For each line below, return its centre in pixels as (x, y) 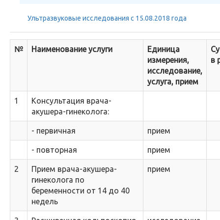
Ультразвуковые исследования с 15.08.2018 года (107, 18)
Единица (164, 49)
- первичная (54, 131)
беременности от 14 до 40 (81, 191)
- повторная (54, 150)
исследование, (175, 71)
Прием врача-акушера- (74, 169)
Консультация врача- (71, 101)
